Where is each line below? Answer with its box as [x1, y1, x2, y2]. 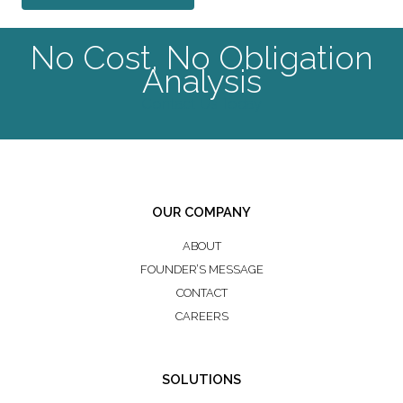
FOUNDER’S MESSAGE [139, 262, 264, 276]
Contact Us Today [141, 95, 262, 113]
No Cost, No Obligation [30, 39, 373, 77]
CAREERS [175, 309, 228, 323]
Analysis [141, 62, 262, 101]
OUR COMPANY [152, 204, 251, 220]
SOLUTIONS [162, 371, 241, 387]
